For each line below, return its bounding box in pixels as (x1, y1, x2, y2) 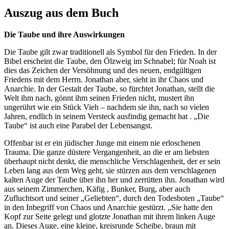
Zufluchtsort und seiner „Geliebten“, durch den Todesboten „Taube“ (4, 194, 224, 203)
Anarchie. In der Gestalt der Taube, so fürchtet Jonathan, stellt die (4, 84, 215, 94)
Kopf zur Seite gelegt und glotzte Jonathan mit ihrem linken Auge (4, 212, 215, 221)
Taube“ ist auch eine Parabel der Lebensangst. (4, 121, 152, 130)
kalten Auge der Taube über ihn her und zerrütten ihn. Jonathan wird (4, 175, 224, 185)
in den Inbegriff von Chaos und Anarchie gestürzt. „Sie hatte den (4, 203, 213, 212)
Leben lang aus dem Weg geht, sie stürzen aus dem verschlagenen (4, 166, 216, 175)
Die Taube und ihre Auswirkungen (4, 30, 125, 39)
